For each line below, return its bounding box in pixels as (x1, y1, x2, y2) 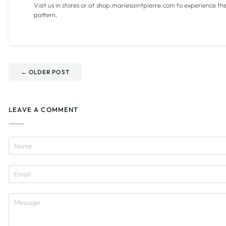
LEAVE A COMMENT (9, 105, 79, 114)
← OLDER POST (21, 68, 70, 76)
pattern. (34, 10, 58, 19)
